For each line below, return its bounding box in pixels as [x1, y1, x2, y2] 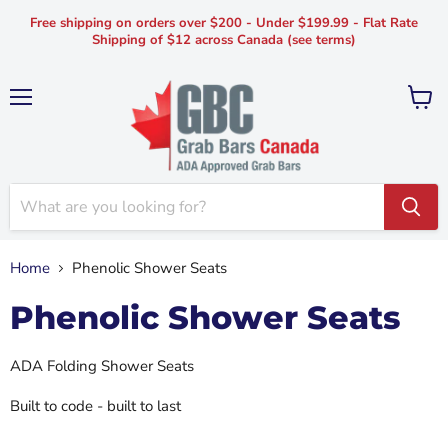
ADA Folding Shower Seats [10, 356, 194, 376]
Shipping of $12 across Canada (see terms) [92, 31, 356, 49]
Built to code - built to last [10, 396, 181, 416]
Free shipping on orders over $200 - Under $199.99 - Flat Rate [30, 14, 418, 32]
